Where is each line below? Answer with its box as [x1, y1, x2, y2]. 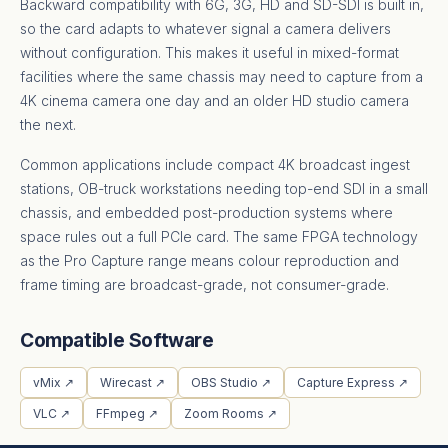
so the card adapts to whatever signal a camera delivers [20, 19, 391, 37]
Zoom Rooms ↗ [184, 405, 277, 421]
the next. [20, 115, 76, 133]
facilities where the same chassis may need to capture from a [20, 67, 423, 85]
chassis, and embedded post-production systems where [20, 203, 393, 221]
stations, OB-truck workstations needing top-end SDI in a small [20, 179, 428, 197]
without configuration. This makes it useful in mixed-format [20, 43, 399, 61]
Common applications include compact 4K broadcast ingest [20, 155, 410, 173]
